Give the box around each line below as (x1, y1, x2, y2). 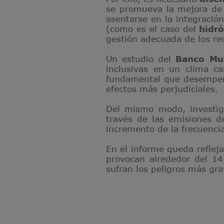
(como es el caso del (106, 23, 199, 33)
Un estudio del (106, 53, 176, 63)
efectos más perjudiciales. (106, 83, 218, 93)
